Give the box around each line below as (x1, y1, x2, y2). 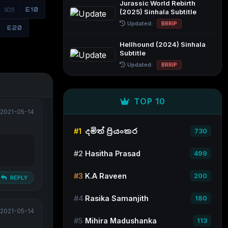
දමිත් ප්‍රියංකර (85, 126, 137, 135)
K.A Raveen (85, 171, 127, 180)
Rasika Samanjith (85, 193, 149, 203)
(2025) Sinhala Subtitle (120, 8, 196, 16)
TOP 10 (133, 96, 165, 106)
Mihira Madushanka (85, 216, 157, 225)
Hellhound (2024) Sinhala (120, 40, 206, 48)
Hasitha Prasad (85, 149, 140, 158)
